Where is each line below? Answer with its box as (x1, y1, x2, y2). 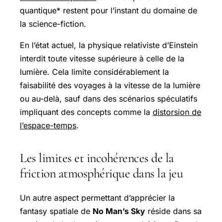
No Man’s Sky (93, 206, 145, 217)
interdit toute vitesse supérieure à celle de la (20, 53, 184, 63)
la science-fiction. (20, 18, 86, 29)
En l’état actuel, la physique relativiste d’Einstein (20, 40, 198, 50)
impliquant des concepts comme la (20, 107, 153, 117)
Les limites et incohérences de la (20, 150, 174, 166)
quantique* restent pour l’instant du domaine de (20, 5, 197, 15)
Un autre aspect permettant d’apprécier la (20, 193, 175, 203)
